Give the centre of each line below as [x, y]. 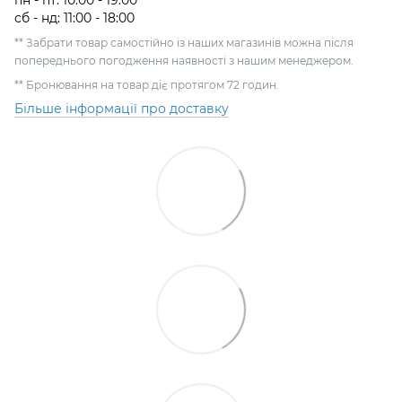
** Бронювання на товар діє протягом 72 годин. [147, 85]
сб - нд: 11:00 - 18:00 [74, 18]
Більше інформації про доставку [122, 109]
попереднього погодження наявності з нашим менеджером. [184, 61]
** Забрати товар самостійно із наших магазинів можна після [184, 43]
